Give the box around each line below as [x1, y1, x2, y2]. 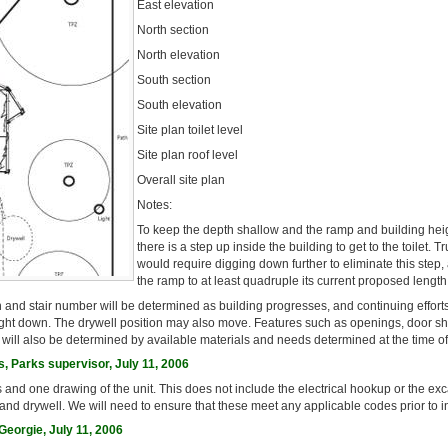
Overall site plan [137, 173, 225, 186]
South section [137, 73, 211, 86]
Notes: [137, 198, 172, 211]
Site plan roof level [137, 148, 238, 161]
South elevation [137, 98, 222, 111]
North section [137, 23, 209, 36]
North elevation [137, 48, 220, 61]
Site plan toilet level [137, 123, 243, 136]
